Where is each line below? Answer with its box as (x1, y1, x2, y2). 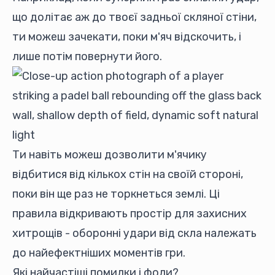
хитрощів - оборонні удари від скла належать (12, 227, 257, 240)
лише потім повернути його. (12, 50, 162, 63)
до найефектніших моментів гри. (12, 246, 185, 260)
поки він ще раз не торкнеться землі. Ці (12, 187, 220, 201)
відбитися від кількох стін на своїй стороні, (12, 168, 243, 181)
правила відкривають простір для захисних (12, 207, 247, 220)
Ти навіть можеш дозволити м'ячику (12, 148, 207, 161)
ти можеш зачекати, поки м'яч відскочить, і (12, 30, 241, 44)
